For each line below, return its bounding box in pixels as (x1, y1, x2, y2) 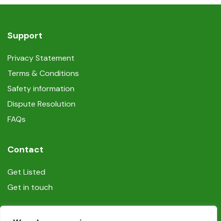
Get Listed (7, 167, 45, 177)
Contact (7, 144, 43, 155)
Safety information (7, 83, 74, 94)
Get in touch (7, 182, 53, 192)
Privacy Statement (7, 53, 74, 63)
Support (7, 30, 42, 41)
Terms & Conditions (7, 68, 79, 78)
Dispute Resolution (7, 99, 75, 109)
